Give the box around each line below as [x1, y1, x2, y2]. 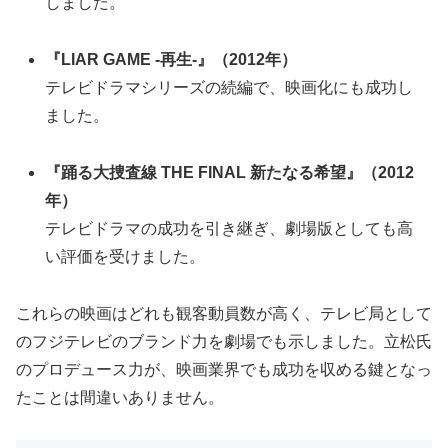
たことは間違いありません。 [16, 388, 224, 406]
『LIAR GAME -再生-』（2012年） [45, 51, 298, 69]
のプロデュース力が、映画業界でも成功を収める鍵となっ [16, 360, 432, 378]
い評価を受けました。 [45, 247, 206, 265]
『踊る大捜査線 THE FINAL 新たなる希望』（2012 [45, 163, 415, 181]
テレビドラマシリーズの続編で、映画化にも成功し [45, 79, 414, 97]
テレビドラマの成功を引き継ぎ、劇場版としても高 [45, 219, 414, 237]
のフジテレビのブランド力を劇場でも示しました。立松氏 [16, 332, 432, 350]
